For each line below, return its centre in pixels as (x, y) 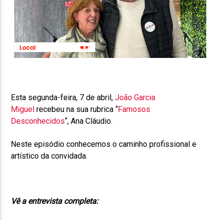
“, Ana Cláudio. (89, 121)
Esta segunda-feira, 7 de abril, (63, 98)
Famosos (134, 110)
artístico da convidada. (49, 156)
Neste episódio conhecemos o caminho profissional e (104, 144)
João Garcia (135, 98)
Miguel (23, 110)
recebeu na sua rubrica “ (76, 110)
